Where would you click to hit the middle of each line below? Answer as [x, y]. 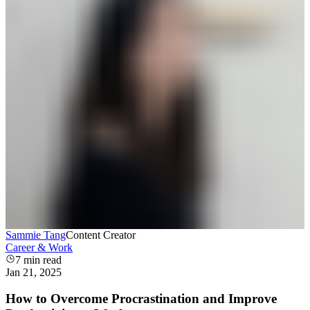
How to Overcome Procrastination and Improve [141, 299]
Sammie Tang [36, 235]
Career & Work [39, 247]
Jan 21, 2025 [34, 272]
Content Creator [101, 235]
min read [41, 259]
